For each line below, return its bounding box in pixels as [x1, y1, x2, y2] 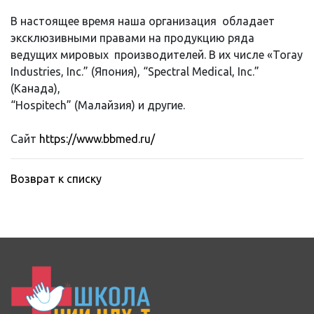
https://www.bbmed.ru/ [39, 132, 155, 145]
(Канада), [11, 81, 60, 95]
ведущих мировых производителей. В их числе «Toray [11, 48, 303, 61]
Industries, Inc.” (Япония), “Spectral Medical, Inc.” [11, 64, 259, 78]
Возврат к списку [11, 172, 102, 185]
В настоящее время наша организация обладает [11, 14, 275, 27]
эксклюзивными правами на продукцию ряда [11, 31, 254, 44]
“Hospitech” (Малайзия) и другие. [11, 98, 185, 111]
